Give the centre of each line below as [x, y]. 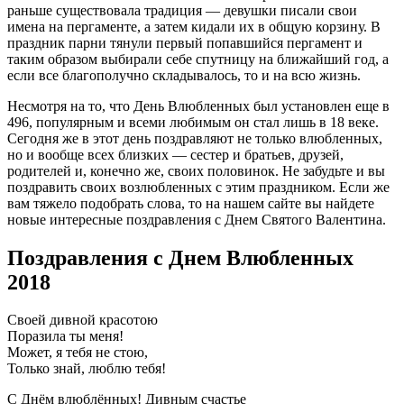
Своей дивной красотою [83, 320]
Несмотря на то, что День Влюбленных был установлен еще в [198, 106]
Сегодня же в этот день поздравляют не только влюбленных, [195, 138]
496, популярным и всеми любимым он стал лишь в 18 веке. [193, 122]
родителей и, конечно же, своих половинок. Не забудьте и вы [196, 170]
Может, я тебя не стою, [78, 353]
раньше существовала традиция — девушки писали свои [182, 10]
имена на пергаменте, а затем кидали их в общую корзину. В [194, 26]
